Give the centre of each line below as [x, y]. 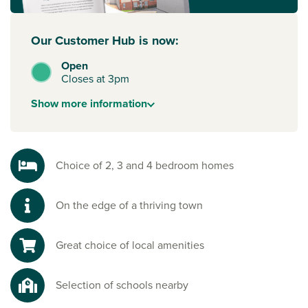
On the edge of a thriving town [129, 206]
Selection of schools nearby [122, 285]
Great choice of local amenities [130, 245]
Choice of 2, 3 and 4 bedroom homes [145, 166]
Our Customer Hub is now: [105, 41]
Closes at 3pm [96, 79]
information [117, 104]
